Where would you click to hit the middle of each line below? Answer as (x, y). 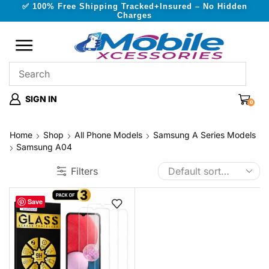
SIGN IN (41, 99)
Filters (84, 171)
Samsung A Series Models (204, 135)
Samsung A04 (44, 147)
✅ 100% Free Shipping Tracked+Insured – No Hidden (134, 6)
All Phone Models (108, 135)
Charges (134, 15)
